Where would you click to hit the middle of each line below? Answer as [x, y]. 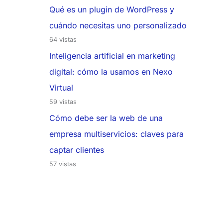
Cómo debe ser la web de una [106, 118]
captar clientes [76, 150]
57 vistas [62, 164]
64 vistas [63, 40]
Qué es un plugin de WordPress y [111, 10]
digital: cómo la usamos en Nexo [111, 72]
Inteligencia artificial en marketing [112, 56]
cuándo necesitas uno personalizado [118, 26]
